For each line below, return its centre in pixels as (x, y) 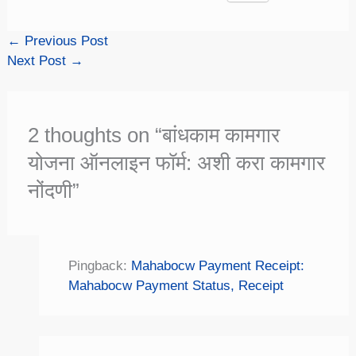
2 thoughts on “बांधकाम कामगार (153, 135)
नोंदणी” (53, 190)
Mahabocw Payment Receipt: (217, 265)
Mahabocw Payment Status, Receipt (176, 285)
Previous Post (65, 41)
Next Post (39, 61)
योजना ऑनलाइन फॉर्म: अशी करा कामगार (176, 163)
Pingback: (99, 265)
